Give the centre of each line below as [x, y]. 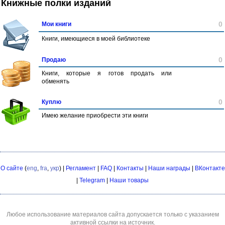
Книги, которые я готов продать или [107, 73]
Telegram [92, 180]
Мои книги [57, 24]
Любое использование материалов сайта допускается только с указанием [113, 214]
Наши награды [169, 168]
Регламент [81, 168]
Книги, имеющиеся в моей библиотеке [96, 39]
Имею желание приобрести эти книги [95, 116]
